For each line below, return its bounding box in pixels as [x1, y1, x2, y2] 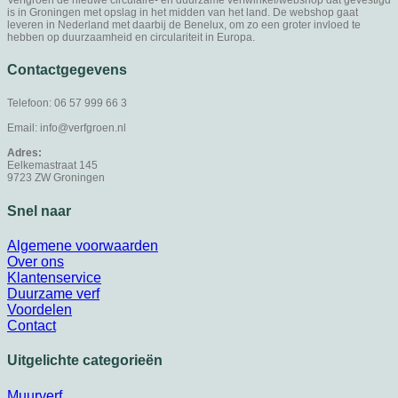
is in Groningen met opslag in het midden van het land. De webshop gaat [7, 5, 358, 19]
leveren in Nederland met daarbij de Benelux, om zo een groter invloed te [7, 18, 361, 31]
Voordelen [7, 301, 72, 317]
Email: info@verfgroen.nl [7, 122, 126, 135]
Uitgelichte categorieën [7, 353, 163, 369]
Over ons [7, 253, 64, 269]
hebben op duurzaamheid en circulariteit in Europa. [7, 30, 255, 44]
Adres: [7, 147, 42, 160]
